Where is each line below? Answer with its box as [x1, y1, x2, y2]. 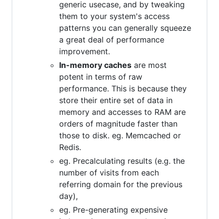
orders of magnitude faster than [59, 118, 177, 129]
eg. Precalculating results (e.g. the [59, 155, 185, 166]
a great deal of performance [59, 34, 164, 44]
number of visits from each [59, 167, 159, 177]
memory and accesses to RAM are [59, 107, 186, 117]
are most [131, 60, 167, 70]
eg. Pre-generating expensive [59, 204, 168, 215]
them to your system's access [59, 11, 170, 21]
